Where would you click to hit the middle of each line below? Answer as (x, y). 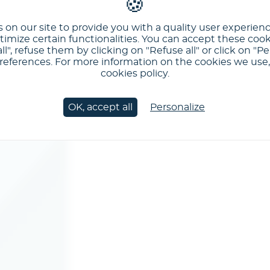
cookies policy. (135, 73)
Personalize (177, 107)
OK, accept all (100, 107)
